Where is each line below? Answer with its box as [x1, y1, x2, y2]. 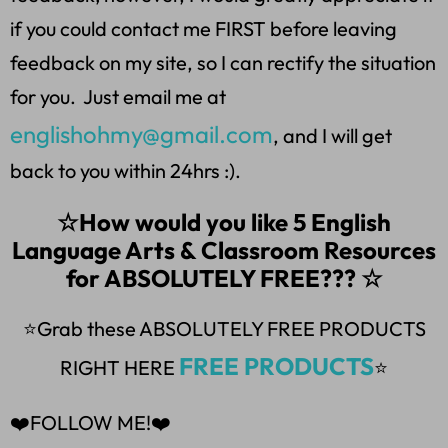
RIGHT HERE [60, 355, 179, 381]
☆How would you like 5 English [57, 207, 391, 238]
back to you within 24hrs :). [10, 158, 245, 184]
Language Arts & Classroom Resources [12, 235, 436, 266]
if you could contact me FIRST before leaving [10, 16, 397, 42]
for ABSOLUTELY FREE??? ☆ [65, 263, 383, 294]
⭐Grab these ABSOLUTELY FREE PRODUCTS [22, 316, 426, 342]
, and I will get [273, 123, 392, 149]
